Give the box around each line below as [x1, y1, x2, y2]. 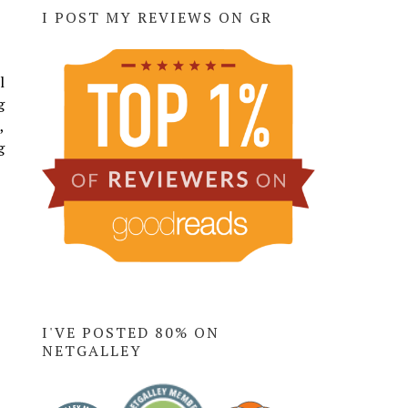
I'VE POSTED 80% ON [42, 321, 219, 342]
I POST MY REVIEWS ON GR [42, 6, 272, 27]
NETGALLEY [42, 340, 142, 361]
